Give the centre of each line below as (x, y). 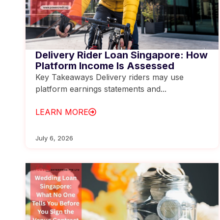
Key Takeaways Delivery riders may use (110, 77)
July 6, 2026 (54, 138)
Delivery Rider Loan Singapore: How (122, 55)
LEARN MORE (62, 112)
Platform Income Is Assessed (105, 66)
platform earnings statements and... (101, 89)
